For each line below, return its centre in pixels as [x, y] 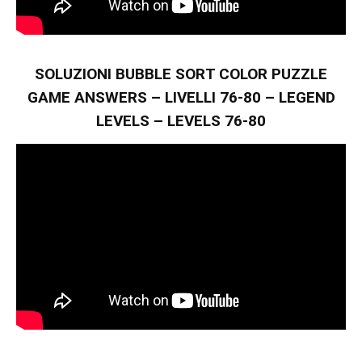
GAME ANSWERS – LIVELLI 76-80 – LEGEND [181, 97]
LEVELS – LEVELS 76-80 [181, 120]
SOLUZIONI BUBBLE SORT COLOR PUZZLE [181, 74]
